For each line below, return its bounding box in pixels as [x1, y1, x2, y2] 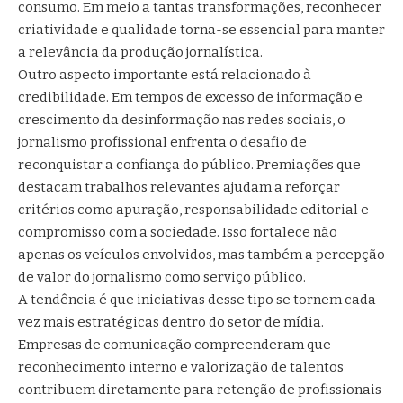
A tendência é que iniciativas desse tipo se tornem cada [18, 291, 376, 308]
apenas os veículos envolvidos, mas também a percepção [18, 246, 385, 263]
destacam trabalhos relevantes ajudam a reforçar [18, 178, 340, 195]
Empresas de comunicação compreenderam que [18, 336, 331, 353]
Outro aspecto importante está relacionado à [18, 66, 311, 83]
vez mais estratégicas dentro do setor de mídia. [18, 313, 324, 330]
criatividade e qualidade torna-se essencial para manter [18, 21, 385, 38]
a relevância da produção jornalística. [18, 43, 263, 60]
